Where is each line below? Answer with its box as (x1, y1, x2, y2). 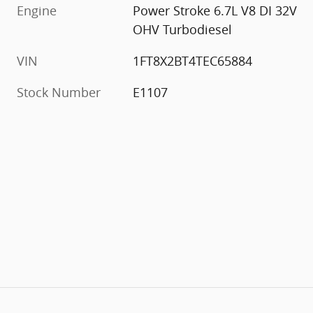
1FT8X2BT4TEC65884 (133, 52, 253, 69)
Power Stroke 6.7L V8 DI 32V (133, 1, 298, 19)
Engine (17, 1, 57, 19)
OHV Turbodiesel (133, 20, 233, 38)
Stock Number (17, 83, 101, 101)
